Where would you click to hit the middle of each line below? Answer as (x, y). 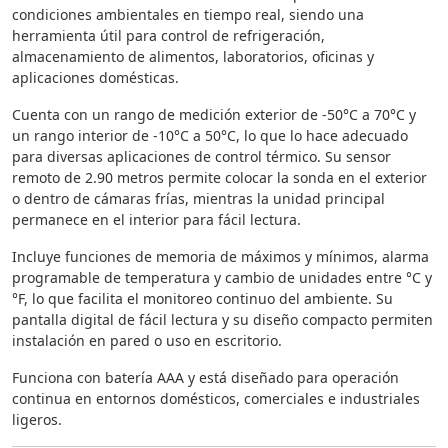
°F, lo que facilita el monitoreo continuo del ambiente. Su (202, 299)
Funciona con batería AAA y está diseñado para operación (205, 378)
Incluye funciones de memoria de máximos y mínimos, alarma (220, 257)
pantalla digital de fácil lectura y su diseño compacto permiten (222, 320)
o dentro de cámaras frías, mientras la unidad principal (198, 199)
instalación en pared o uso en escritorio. (147, 341)
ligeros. (37, 420)
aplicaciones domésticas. (95, 78)
